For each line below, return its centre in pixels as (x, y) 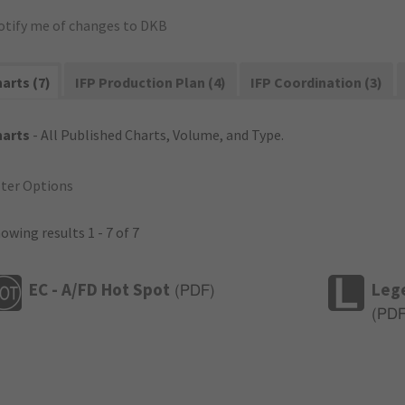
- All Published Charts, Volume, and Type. (157, 135)
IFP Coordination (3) (317, 82)
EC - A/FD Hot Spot (99, 289)
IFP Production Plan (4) (151, 82)
